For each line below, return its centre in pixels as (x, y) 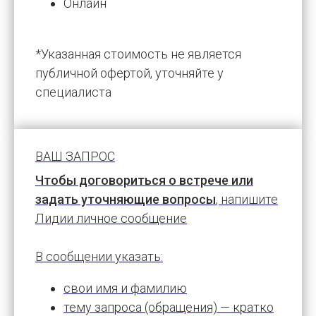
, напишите (247, 199)
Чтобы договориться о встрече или (144, 180)
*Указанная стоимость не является (138, 54)
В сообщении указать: (99, 256)
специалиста (73, 92)
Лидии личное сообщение (111, 218)
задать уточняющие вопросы (126, 199)
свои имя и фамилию (125, 288)
